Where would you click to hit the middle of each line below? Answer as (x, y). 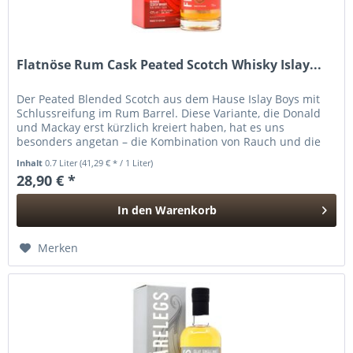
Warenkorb (186, 210)
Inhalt (31, 162)
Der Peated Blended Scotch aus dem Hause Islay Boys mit (169, 98)
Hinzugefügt (167, 240)
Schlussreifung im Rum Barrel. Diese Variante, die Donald (169, 113)
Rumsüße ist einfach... (76, 155)
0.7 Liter (63, 162)
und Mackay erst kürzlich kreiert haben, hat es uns (151, 127)
